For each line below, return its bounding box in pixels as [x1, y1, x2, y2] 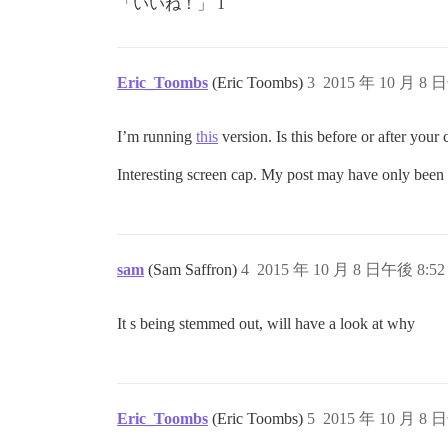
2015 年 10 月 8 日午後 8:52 [257, 261, 445, 279]
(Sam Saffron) [148, 261, 241, 279]
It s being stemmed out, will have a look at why [117, 315, 415, 333]
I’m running [117, 128, 196, 146]
